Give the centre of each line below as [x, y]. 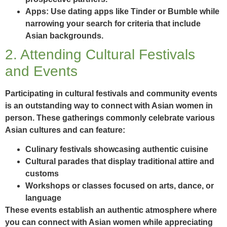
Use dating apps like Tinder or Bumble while [134, 11]
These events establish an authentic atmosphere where [111, 210]
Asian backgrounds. [64, 35]
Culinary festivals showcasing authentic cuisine [117, 149]
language [43, 198]
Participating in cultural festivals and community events [111, 93]
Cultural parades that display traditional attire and [120, 161]
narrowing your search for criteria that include [113, 23]
